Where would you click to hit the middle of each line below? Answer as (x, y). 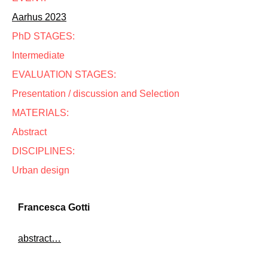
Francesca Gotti (54, 207)
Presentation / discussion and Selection (96, 94)
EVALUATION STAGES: (64, 74)
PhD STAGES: (43, 36)
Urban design (41, 170)
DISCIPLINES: (43, 151)
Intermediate (38, 55)
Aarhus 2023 (39, 17)
